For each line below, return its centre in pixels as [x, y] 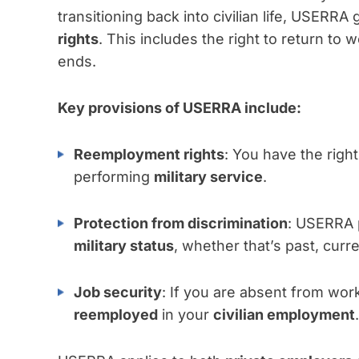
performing [114, 177]
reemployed [116, 315]
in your [186, 315]
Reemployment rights [149, 155]
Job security [118, 292]
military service [208, 177]
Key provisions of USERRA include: [179, 108]
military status [124, 246]
